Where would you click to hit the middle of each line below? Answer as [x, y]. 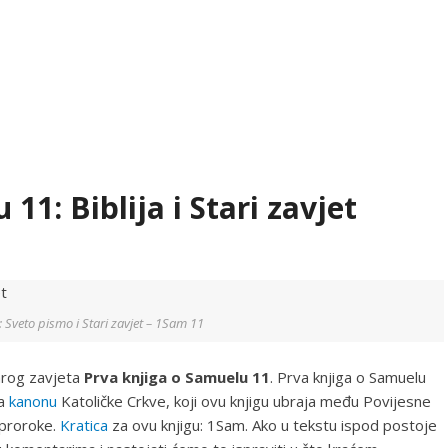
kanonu [33, 400]
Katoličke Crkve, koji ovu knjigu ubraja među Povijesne [244, 400]
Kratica [84, 424]
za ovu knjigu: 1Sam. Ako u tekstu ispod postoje [272, 424]
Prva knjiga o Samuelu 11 [177, 376]
